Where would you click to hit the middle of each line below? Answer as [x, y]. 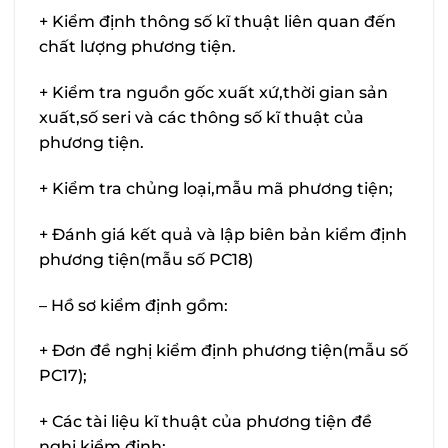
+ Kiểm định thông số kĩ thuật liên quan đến [217, 22]
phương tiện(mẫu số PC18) [146, 259]
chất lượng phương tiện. [137, 47]
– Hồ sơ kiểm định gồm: [133, 305]
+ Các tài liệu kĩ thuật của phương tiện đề [205, 422]
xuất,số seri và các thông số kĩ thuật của [201, 118]
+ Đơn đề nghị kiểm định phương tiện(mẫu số [223, 351]
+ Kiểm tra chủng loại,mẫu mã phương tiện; [216, 188]
